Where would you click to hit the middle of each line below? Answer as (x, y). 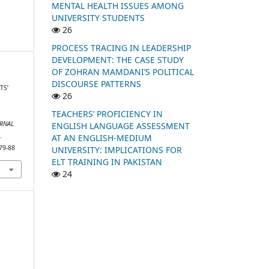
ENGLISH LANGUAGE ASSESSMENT (121, 125)
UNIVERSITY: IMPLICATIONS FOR (117, 150)
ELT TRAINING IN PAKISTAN (107, 162)
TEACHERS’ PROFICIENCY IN (107, 113)
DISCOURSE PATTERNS (96, 83)
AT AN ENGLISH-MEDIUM (102, 138)
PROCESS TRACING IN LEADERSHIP (121, 47)
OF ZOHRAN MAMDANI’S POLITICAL (123, 71)
